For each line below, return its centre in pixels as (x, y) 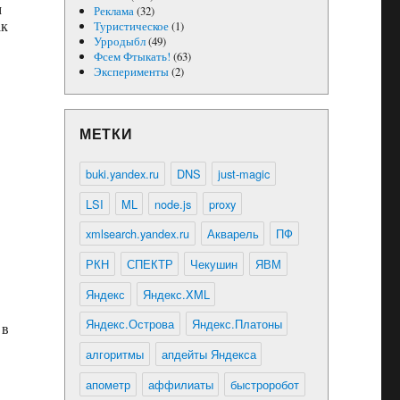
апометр (108, 384)
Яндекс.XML (176, 294)
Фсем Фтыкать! (132, 56)
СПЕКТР (150, 263)
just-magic (244, 173)
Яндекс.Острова (129, 324)
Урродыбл (119, 41)
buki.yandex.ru (122, 173)
